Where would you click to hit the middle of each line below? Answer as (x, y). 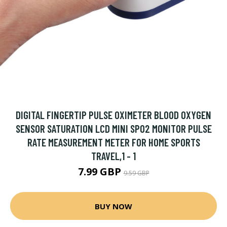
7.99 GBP (101, 172)
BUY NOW (113, 206)
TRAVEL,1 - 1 (113, 156)
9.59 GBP (136, 173)
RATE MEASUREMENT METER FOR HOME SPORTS (113, 142)
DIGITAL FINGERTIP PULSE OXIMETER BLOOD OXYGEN (113, 115)
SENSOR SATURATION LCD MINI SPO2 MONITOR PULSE (113, 128)
